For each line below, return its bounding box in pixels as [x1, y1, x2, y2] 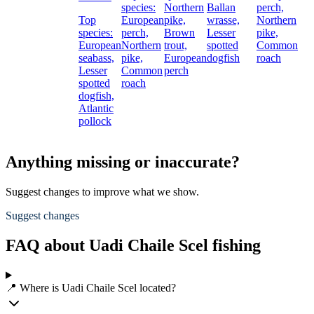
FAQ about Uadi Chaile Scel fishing [6, 236, 261, 255]
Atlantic [78, 102, 114, 115]
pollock [78, 115, 111, 128]
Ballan [207, 1, 235, 14]
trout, [164, 39, 187, 52]
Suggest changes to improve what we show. [6, 186, 199, 198]
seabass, [78, 52, 114, 64]
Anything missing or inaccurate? [6, 153, 240, 172]
